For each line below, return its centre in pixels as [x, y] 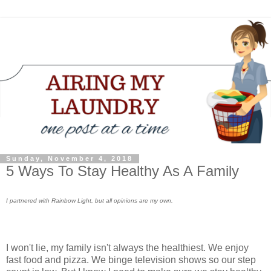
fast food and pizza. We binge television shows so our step [131, 260]
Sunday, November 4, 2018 [70, 159]
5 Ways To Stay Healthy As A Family [122, 171]
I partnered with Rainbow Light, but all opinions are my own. [90, 201]
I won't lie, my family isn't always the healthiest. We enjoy [127, 248]
